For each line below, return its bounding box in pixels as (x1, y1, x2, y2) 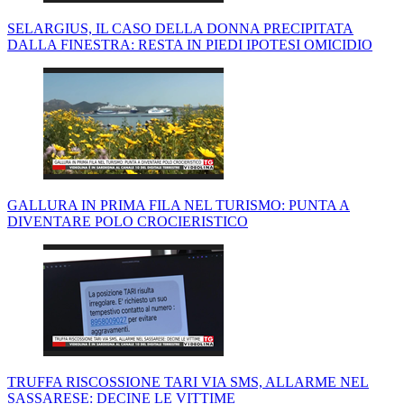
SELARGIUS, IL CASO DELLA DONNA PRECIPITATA (7, 21, 353, 37)
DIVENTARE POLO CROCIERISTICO (7, 214, 248, 230)
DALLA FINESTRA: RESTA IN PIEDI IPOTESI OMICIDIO (7, 37, 372, 53)
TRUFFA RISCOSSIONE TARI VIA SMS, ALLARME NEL (7, 374, 369, 390)
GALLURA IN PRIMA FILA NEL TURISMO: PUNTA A (7, 197, 350, 214)
